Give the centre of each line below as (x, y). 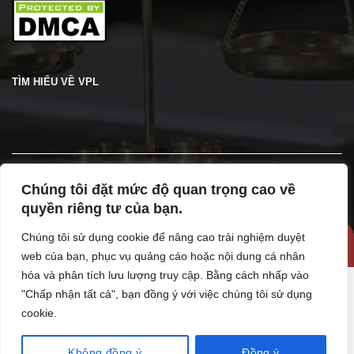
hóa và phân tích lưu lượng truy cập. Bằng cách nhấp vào (165, 275)
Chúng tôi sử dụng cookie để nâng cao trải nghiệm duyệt (163, 237)
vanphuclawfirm (287, 244)
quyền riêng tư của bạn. (102, 209)
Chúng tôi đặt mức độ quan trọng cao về (158, 190)
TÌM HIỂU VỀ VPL (55, 81)
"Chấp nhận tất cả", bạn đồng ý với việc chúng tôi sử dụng (167, 294)
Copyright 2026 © (199, 244)
